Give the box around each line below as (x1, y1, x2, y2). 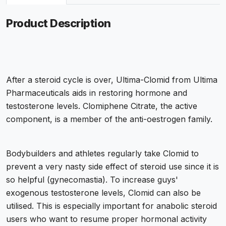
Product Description (6, 17, 111, 30)
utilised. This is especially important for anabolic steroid (6, 201, 217, 211)
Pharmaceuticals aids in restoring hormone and (6, 88, 187, 98)
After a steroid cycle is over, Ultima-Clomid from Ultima (6, 75, 217, 85)
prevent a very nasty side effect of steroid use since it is (6, 161, 219, 172)
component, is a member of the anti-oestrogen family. (6, 114, 212, 125)
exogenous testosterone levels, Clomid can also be (6, 188, 201, 198)
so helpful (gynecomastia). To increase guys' (6, 175, 178, 185)
